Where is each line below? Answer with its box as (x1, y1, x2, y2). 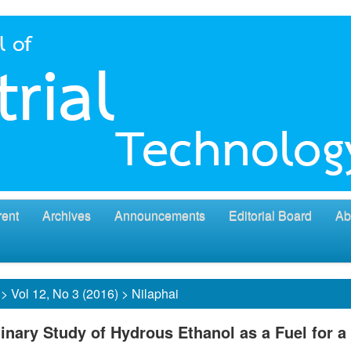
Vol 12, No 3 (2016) (11, 284, 118, 302)
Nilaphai (132, 284, 179, 302)
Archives (42, 206, 91, 224)
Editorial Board (229, 206, 312, 224)
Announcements (114, 206, 205, 224)
